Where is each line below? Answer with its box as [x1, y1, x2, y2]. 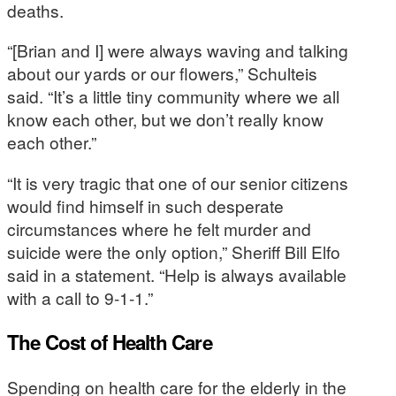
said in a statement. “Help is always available [7, 262, 346, 286]
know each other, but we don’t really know [7, 107, 324, 132]
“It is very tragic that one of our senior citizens [7, 170, 348, 194]
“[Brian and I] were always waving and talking [7, 38, 348, 63]
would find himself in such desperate [7, 193, 284, 217]
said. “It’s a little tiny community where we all [7, 84, 339, 109]
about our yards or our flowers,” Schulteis [7, 61, 317, 86]
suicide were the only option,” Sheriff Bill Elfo [7, 239, 340, 263]
